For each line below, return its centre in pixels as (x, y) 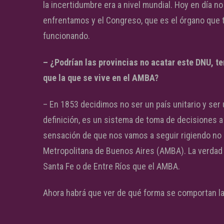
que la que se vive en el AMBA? (101, 78)
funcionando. (66, 36)
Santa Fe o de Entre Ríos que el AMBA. (111, 166)
